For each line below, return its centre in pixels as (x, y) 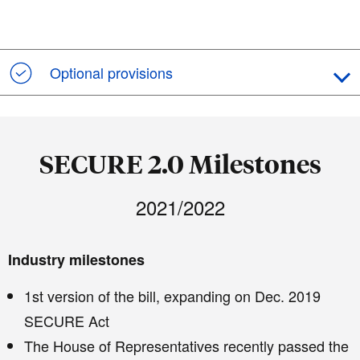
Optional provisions (111, 72)
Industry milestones (76, 260)
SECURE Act (67, 321)
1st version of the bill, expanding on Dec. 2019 (172, 296)
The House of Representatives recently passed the (186, 346)
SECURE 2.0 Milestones (180, 164)
